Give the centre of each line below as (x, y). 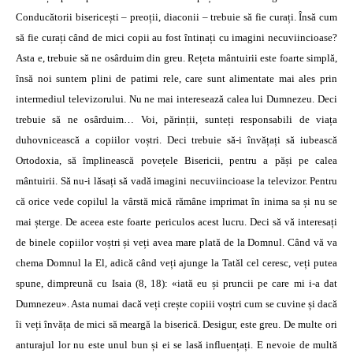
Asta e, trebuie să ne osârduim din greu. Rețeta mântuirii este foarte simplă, (176, 58)
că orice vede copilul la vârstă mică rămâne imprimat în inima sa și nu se (176, 201)
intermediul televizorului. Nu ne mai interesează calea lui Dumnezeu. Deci (176, 99)
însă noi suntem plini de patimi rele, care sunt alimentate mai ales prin (176, 78)
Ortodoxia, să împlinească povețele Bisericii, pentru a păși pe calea (176, 160)
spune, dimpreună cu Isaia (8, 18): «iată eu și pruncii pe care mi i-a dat (176, 283)
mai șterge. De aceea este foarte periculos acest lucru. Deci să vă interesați (176, 222)
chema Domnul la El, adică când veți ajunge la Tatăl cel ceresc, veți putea (176, 263)
